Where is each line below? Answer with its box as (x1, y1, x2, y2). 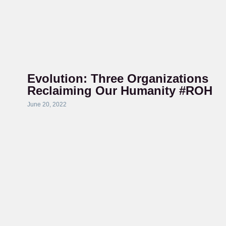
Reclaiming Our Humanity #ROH (27, 84, 212, 97)
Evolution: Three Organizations (27, 72, 208, 85)
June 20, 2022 (27, 101, 67, 108)
